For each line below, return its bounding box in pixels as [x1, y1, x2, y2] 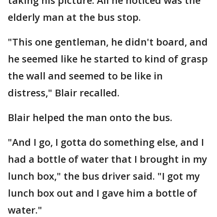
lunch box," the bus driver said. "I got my [8, 170, 200, 183]
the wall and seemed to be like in [8, 69, 163, 82]
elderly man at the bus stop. [8, 11, 143, 24]
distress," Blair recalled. [8, 86, 122, 99]
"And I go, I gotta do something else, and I [8, 136, 204, 149]
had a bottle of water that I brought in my [8, 153, 207, 166]
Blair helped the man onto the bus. [8, 111, 172, 124]
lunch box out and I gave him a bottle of [8, 186, 197, 200]
